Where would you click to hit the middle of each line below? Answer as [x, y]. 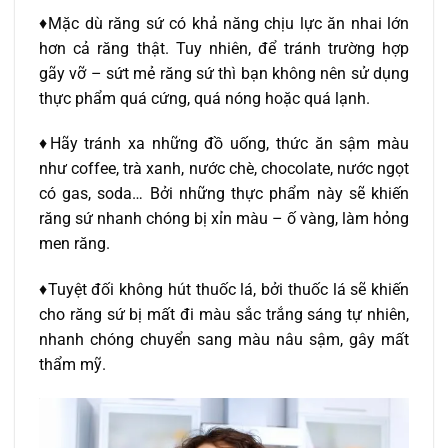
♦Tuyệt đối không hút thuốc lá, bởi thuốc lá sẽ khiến [224, 290]
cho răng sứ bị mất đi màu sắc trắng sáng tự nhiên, [224, 315]
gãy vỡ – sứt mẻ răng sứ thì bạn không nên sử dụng [224, 73]
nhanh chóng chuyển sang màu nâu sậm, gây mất [224, 340]
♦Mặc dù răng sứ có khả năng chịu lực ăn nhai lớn [224, 23]
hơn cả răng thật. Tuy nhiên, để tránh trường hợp [224, 48]
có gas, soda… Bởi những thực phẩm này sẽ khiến [224, 194]
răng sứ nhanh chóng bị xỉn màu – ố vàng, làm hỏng [224, 219]
